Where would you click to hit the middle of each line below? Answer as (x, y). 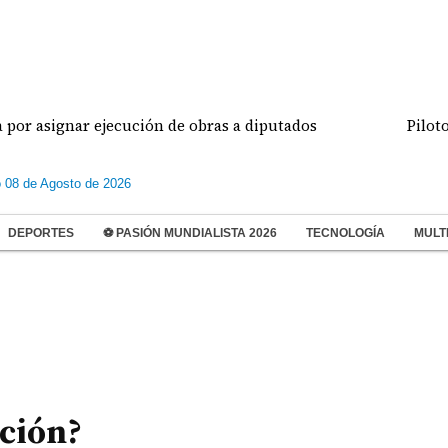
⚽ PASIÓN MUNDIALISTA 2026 (190, 233)
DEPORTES (41, 233)
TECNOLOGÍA (345, 233)
